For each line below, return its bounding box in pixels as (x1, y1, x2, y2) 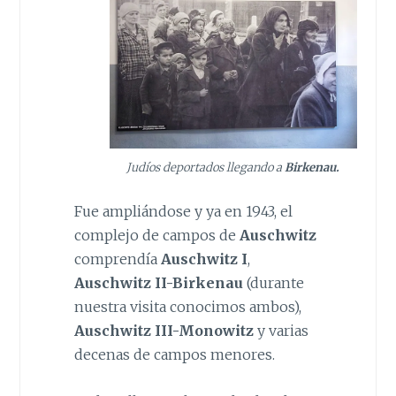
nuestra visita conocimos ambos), (73, 298, 301, 316)
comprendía (73, 250, 161, 269)
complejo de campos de (73, 226, 240, 245)
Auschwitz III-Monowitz (73, 322, 254, 340)
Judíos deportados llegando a (126, 159, 286, 175)
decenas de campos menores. (73, 346, 275, 364)
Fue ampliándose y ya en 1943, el (73, 202, 293, 221)
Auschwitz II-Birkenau (73, 274, 243, 293)
